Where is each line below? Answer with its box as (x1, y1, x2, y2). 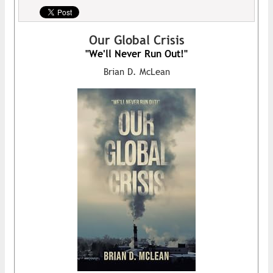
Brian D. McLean (103, 66, 170, 77)
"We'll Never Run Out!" (85, 48, 188, 60)
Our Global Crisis (88, 32, 185, 47)
